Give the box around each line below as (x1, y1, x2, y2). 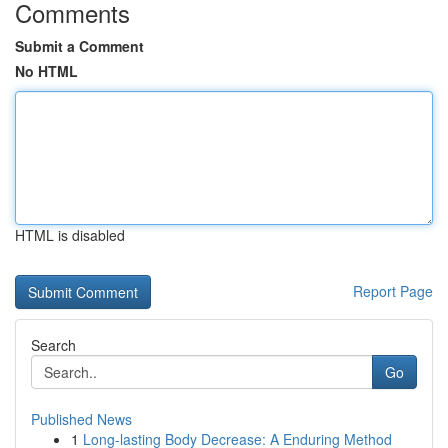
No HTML (15, 61, 78, 81)
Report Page (353, 281, 433, 301)
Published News (31, 409, 132, 429)
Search (31, 335, 76, 355)
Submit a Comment (15, 36, 144, 56)
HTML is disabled (15, 225, 125, 245)
